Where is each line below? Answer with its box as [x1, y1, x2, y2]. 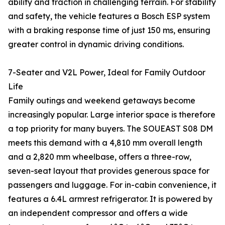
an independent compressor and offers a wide [8, 208, 188, 218]
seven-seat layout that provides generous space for [8, 166, 209, 176]
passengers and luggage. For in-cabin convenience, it [8, 180, 216, 190]
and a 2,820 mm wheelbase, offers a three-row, [8, 152, 191, 162]
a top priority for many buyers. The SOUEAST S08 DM [8, 124, 213, 134]
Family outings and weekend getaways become [8, 95, 195, 105]
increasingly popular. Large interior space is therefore [8, 109, 215, 120]
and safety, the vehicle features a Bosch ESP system [8, 11, 210, 21]
